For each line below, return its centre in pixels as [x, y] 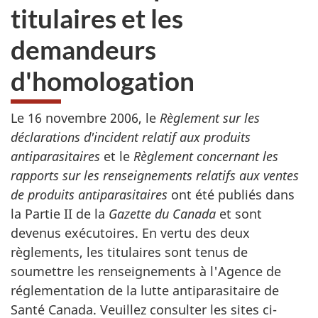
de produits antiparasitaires [91, 194]
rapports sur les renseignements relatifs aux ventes [155, 175]
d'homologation [103, 80]
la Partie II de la [60, 214]
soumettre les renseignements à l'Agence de [146, 271]
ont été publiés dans [233, 194]
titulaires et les [97, 18]
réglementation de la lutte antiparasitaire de [145, 290]
